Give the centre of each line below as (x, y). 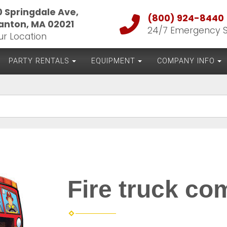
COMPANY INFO (186, 61)
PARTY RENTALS (39, 61)
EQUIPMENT (113, 61)
